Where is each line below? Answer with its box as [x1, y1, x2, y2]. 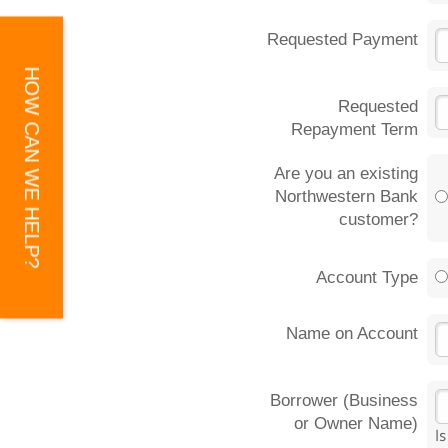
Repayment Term [291, 119, 419, 139]
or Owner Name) [294, 413, 419, 433]
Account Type [316, 267, 419, 287]
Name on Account [286, 323, 419, 343]
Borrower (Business [270, 390, 419, 410]
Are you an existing [274, 163, 419, 183]
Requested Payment [267, 29, 419, 49]
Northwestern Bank [275, 186, 419, 206]
